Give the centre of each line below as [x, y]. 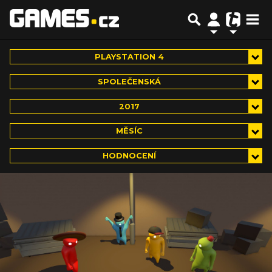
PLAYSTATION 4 [129, 56]
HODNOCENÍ [129, 156]
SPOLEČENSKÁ [129, 81]
